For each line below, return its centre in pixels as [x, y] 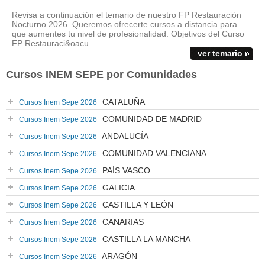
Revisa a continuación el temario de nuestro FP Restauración [127, 15]
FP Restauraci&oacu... [54, 43]
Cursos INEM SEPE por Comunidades [101, 75]
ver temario [220, 53]
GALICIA [117, 188]
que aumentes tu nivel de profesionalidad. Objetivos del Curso [128, 34]
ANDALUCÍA [124, 136]
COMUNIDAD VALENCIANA [153, 153]
